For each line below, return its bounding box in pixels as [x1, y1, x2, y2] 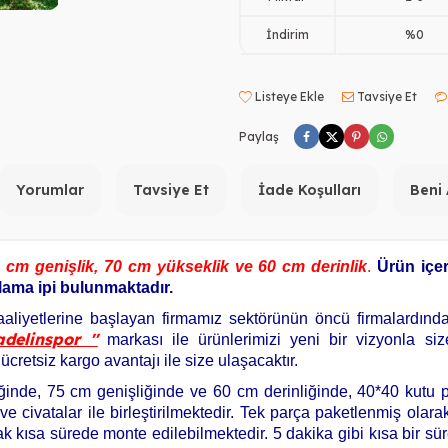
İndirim [265, 27, 309, 42]
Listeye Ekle [252, 89, 324, 104]
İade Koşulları [258, 181, 361, 199]
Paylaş [239, 128, 279, 144]
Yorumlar [16, 181, 84, 199]
